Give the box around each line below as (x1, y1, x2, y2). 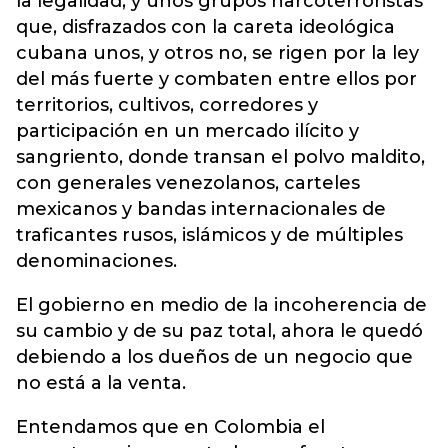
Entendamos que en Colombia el (16, 415, 325, 438)
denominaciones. (16, 249, 177, 272)
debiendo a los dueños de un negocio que (16, 345, 413, 368)
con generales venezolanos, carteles (16, 171, 360, 194)
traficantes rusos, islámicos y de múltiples (16, 223, 403, 246)
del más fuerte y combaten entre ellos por (16, 67, 417, 90)
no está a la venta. (16, 371, 186, 394)
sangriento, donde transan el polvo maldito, (16, 145, 425, 168)
